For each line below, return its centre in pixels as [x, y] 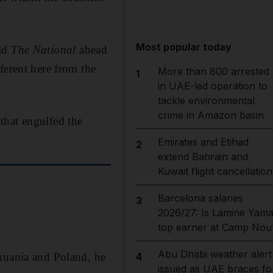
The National [45, 49]
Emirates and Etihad [203, 142]
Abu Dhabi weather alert [214, 254]
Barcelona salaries [200, 198]
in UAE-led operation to [212, 86]
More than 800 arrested [213, 71]
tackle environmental [206, 101]
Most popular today [184, 47]
